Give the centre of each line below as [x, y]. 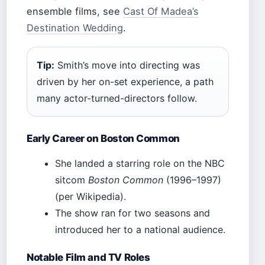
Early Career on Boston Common [103, 138]
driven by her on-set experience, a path [125, 81]
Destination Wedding [75, 28]
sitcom [72, 180]
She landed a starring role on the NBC [140, 163]
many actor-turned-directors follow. [117, 98]
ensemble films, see [75, 11]
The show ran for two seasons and [132, 213]
